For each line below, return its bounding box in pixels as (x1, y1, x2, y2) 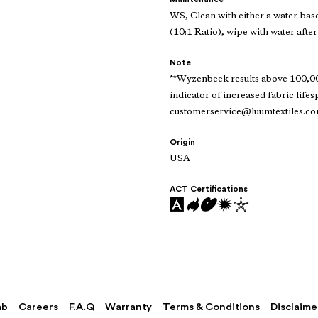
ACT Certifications (170, 185, 248, 194)
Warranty (104, 302, 152, 312)
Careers (18, 302, 58, 312)
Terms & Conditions (162, 302, 260, 312)
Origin (170, 138, 195, 147)
